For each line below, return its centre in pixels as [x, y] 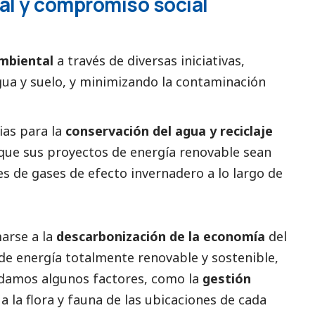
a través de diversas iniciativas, [151, 60]
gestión [227, 278]
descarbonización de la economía [162, 236]
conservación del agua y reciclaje [169, 130]
